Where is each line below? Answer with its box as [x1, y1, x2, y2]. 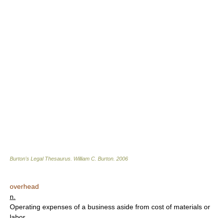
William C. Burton [73, 156, 113, 162]
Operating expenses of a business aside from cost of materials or [10, 203, 210, 211]
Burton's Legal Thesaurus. [10, 156, 73, 162]
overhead [10, 182, 39, 190]
